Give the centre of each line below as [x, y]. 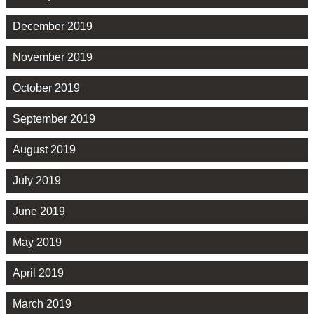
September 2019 [54, 119]
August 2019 [44, 150]
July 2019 [37, 181]
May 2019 [37, 243]
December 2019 [53, 27]
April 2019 [38, 273]
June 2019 [39, 212]
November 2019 [53, 57]
